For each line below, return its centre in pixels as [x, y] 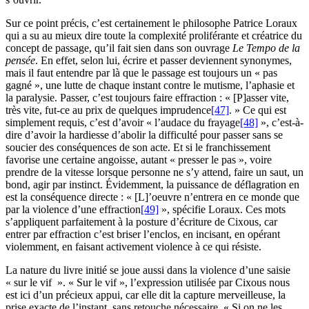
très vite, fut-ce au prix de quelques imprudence [108, 110]
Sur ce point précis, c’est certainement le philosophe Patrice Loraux [151, 23]
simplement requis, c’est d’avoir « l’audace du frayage [123, 123]
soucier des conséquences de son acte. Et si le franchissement [138, 148]
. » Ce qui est [258, 110]
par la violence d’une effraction [73, 210]
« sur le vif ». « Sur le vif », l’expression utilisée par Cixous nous [148, 283]
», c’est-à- [281, 123]
